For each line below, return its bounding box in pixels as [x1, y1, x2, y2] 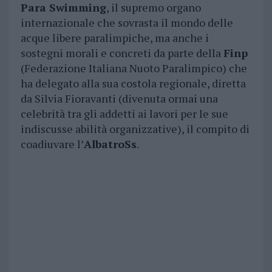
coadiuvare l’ [20, 137, 84, 152]
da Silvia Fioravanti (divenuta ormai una [20, 91, 218, 106]
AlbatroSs [83, 137, 137, 152]
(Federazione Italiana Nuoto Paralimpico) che [20, 61, 247, 76]
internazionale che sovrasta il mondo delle [20, 15, 233, 30]
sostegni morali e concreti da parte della [20, 46, 223, 61]
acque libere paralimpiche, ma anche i [20, 30, 209, 46]
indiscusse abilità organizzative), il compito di [20, 121, 250, 137]
